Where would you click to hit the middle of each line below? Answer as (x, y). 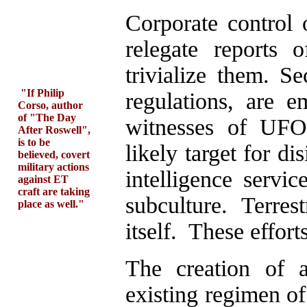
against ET (43, 179)
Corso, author (50, 105)
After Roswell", (54, 130)
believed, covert (54, 155)
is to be (34, 142)
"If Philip (42, 93)
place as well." (51, 204)
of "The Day (47, 118)
